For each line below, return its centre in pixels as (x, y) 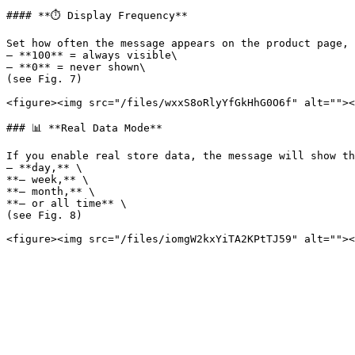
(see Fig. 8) (44, 215)
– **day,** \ (44, 168)
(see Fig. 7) (44, 79)
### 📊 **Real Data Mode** (84, 128)
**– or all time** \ (67, 203)
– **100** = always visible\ (92, 55)
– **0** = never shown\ (76, 67)
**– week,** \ (48, 179)
